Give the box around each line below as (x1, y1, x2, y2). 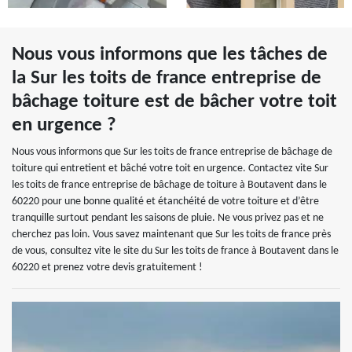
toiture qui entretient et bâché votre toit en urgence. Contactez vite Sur (12, 163, 328, 174)
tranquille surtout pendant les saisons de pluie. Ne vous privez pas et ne (12, 212, 324, 224)
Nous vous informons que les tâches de (12, 45, 328, 64)
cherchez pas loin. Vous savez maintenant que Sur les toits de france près (12, 229, 331, 240)
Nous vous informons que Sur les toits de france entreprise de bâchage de (12, 146, 332, 158)
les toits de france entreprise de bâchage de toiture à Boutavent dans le (12, 179, 327, 191)
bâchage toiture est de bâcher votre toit (12, 92, 337, 112)
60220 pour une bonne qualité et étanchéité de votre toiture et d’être (12, 196, 319, 207)
